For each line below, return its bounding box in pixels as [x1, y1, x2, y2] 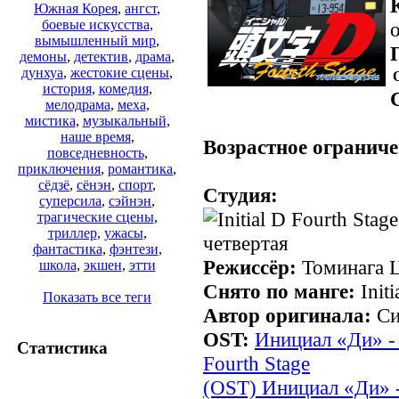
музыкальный [82, 113, 167, 129]
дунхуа [21, 65, 63, 81]
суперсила [39, 193, 102, 209]
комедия [98, 81, 149, 97]
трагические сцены [37, 209, 154, 225]
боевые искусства [41, 17, 150, 33]
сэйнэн [109, 193, 151, 209]
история [42, 81, 92, 97]
